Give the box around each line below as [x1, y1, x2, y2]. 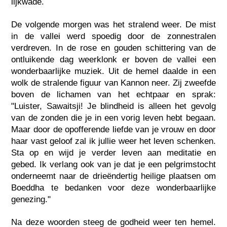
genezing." [11, 195, 51, 205]
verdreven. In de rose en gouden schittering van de [11, 43, 216, 53]
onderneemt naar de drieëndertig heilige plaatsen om [11, 171, 216, 181]
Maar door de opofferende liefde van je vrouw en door [11, 125, 216, 135]
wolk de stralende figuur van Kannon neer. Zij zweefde [11, 78, 216, 88]
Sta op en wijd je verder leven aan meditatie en [11, 148, 216, 158]
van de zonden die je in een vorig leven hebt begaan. [11, 113, 216, 123]
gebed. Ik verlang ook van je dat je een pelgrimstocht [11, 160, 216, 170]
